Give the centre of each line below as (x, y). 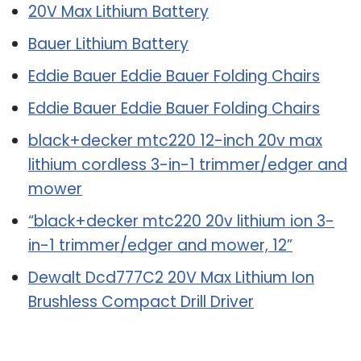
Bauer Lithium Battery (108, 44)
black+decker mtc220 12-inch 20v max (175, 140)
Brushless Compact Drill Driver (141, 301)
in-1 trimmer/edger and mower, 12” (160, 245)
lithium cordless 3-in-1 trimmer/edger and (188, 164)
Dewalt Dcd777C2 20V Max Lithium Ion (171, 277)
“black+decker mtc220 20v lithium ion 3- (181, 221)
